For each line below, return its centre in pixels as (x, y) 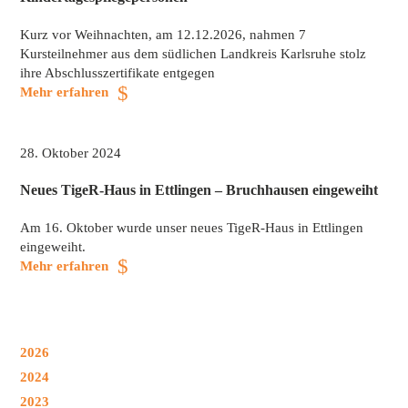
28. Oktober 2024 (70, 153)
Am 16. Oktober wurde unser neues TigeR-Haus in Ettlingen (191, 227)
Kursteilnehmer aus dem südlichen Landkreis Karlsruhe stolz (193, 54)
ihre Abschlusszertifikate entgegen (117, 73)
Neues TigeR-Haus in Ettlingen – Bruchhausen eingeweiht (199, 190)
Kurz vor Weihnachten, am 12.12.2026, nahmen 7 (163, 35)
